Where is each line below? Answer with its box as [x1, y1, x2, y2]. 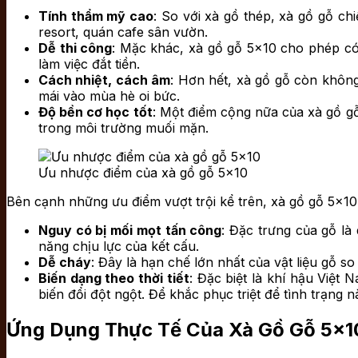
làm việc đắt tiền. [38, 56, 140, 73]
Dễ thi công [38, 40, 113, 57]
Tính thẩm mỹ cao [38, 8, 154, 25]
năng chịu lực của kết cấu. [38, 238, 199, 255]
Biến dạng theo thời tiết [38, 270, 189, 287]
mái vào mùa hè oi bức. [38, 88, 180, 105]
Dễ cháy [38, 254, 91, 271]
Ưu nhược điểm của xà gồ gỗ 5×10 [38, 165, 248, 181]
